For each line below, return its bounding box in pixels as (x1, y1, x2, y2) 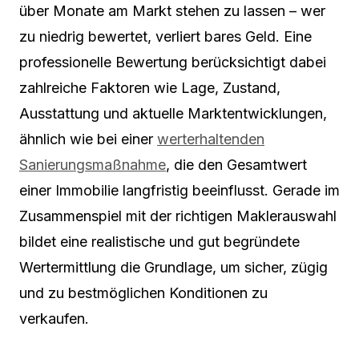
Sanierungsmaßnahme (19, 156, 166, 173)
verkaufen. (19, 310, 89, 327)
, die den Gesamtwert (166, 156, 307, 173)
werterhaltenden (157, 131, 264, 147)
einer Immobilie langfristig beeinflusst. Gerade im (19, 182, 340, 199)
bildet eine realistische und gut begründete (19, 233, 300, 250)
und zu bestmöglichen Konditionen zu (19, 284, 268, 301)
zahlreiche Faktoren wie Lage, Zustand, (19, 79, 280, 96)
